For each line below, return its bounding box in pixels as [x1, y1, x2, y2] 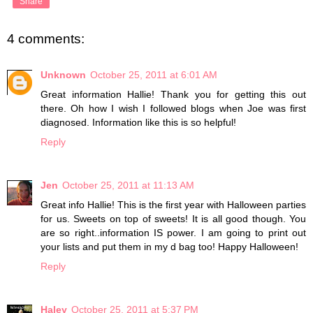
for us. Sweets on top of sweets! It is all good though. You [41, 213, 306, 224]
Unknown [41, 69, 86, 81]
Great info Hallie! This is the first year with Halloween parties [41, 199, 306, 210]
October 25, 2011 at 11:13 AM [62, 180, 194, 191]
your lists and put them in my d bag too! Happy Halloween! [41, 241, 298, 252]
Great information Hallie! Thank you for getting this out [41, 89, 306, 101]
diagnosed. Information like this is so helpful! [41, 117, 236, 129]
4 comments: [7, 31, 85, 46]
